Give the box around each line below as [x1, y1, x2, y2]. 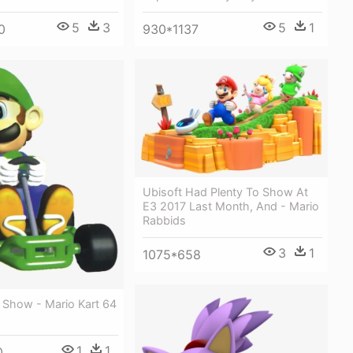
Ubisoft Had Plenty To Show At [143, 184, 308, 199]
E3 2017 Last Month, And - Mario [143, 199, 319, 213]
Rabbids [143, 213, 186, 227]
